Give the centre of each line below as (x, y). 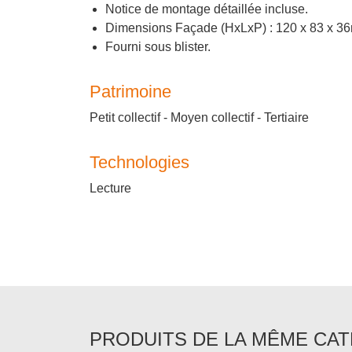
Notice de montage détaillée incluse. (207, 9)
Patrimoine (130, 91)
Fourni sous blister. (158, 46)
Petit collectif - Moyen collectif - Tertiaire (199, 117)
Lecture (110, 188)
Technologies (139, 162)
